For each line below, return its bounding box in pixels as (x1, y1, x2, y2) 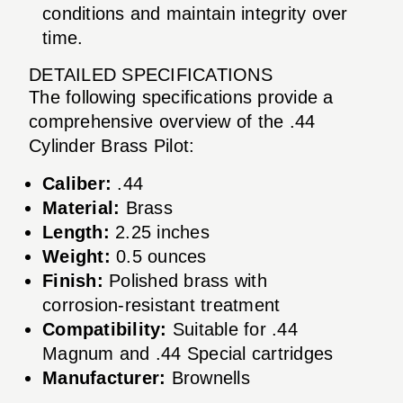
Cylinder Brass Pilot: (29, 135, 195, 156)
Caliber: (42, 173, 112, 193)
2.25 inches (109, 221, 210, 242)
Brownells (166, 367, 250, 388)
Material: (42, 197, 121, 218)
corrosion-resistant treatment (42, 294, 281, 315)
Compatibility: (42, 318, 167, 339)
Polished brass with (103, 270, 267, 291)
